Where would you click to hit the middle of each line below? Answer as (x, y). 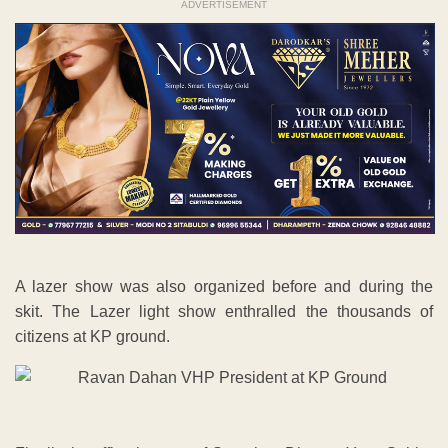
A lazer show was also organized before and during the (224, 287)
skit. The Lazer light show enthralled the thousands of (224, 312)
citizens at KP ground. (92, 337)
